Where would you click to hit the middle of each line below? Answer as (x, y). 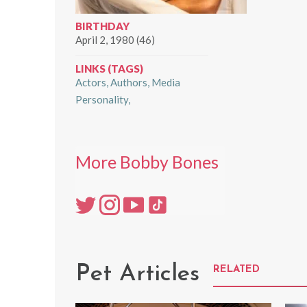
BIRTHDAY (102, 26)
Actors (91, 82)
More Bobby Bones (147, 162)
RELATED (236, 269)
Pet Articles (137, 274)
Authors (129, 82)
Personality (102, 99)
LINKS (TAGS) (109, 69)
